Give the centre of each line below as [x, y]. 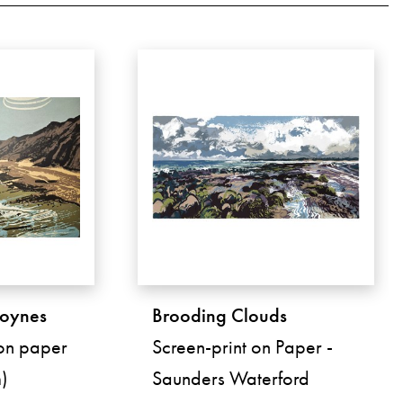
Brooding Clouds [220, 316]
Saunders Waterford [231, 379]
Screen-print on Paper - [243, 347]
